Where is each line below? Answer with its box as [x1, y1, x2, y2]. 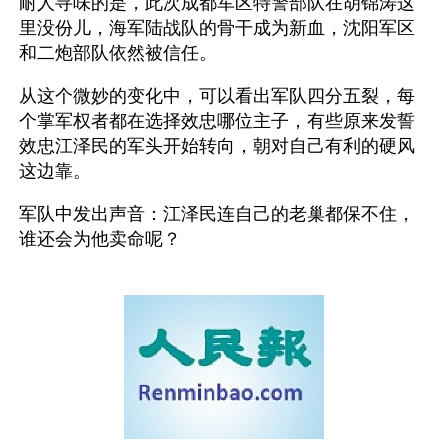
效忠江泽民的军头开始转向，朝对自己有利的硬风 [19, 136, 415, 156]
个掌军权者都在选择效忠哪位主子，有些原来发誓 [19, 111, 415, 131]
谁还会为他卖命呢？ [19, 229, 181, 249]
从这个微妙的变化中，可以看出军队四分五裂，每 [19, 86, 415, 106]
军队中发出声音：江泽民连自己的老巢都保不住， [19, 204, 415, 224]
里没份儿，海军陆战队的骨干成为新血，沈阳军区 [19, 18, 415, 38]
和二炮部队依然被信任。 [19, 43, 217, 63]
